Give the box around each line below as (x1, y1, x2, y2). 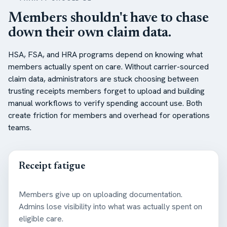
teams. (8, 122, 31, 133)
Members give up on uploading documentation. (19, 188, 182, 200)
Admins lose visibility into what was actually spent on (19, 201, 202, 212)
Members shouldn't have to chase (8, 11, 209, 25)
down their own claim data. (8, 25, 171, 40)
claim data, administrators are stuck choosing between (8, 73, 199, 84)
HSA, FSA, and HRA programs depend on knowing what (8, 49, 203, 60)
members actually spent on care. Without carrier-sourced (8, 61, 209, 72)
